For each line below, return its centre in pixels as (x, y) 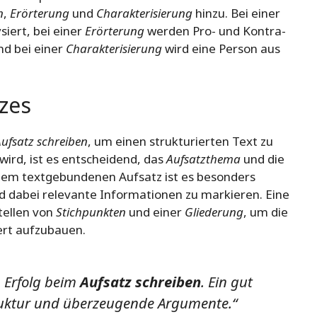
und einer (155, 212)
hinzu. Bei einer (236, 13)
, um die (266, 212)
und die (263, 159)
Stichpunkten (91, 212)
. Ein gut (227, 281)
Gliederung (214, 212)
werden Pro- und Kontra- (215, 30)
